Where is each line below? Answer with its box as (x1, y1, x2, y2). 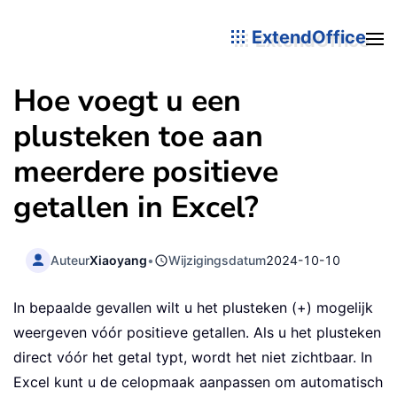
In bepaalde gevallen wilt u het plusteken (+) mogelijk (13, 299, 373, 317)
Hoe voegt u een (13, 81, 241, 121)
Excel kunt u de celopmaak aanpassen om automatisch (13, 373, 383, 392)
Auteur (51, 252, 90, 268)
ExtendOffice (247, 26, 366, 48)
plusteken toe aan (13, 116, 263, 157)
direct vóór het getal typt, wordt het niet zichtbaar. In (13, 348, 372, 367)
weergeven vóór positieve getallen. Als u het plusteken (13, 323, 381, 342)
